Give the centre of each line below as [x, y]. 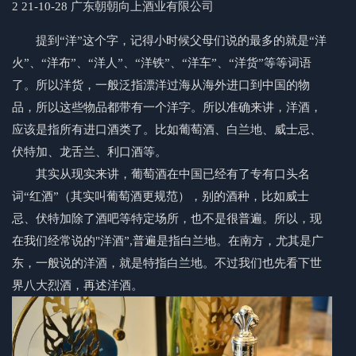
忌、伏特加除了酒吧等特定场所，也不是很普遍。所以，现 [167, 218]
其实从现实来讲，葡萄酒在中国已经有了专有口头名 [173, 174]
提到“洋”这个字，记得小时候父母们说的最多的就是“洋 [181, 40]
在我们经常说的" [56, 240]
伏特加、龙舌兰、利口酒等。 [89, 151]
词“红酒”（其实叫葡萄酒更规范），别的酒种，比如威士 [161, 196]
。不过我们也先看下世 [262, 263]
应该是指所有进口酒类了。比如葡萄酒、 [119, 129]
